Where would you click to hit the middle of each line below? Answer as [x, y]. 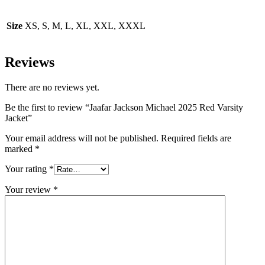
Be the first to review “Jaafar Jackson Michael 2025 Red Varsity [124, 107]
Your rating [27, 169]
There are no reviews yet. [52, 87]
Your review [29, 189]
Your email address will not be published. [82, 138]
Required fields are [196, 138]
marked [20, 148]
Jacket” [18, 118]
